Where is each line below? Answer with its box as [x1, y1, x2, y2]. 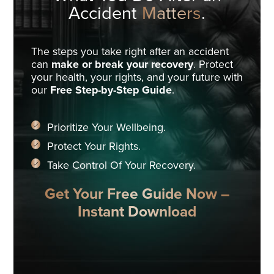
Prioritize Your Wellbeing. [46, 120, 166, 135]
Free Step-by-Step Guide [50, 83, 172, 97]
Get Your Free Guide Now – [44, 185, 230, 205]
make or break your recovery [51, 57, 193, 72]
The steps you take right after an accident [31, 45, 229, 59]
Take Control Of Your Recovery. [46, 159, 196, 173]
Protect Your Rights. [46, 140, 141, 154]
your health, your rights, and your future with [31, 70, 243, 84]
